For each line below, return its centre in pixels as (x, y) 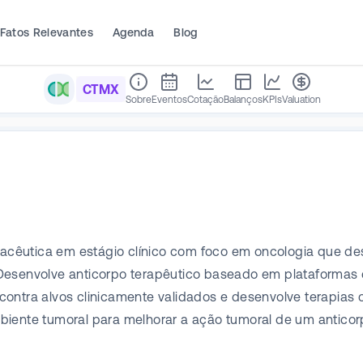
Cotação (205, 100)
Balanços (243, 100)
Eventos (169, 100)
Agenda (134, 32)
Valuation (301, 100)
